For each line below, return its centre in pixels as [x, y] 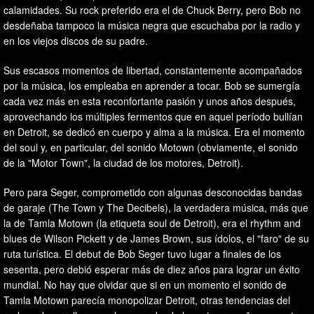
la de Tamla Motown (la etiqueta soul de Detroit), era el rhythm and [152, 223]
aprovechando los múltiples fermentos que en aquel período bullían [153, 116]
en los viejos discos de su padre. [76, 40]
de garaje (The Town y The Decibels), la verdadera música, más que [156, 207]
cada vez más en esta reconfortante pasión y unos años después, [150, 101]
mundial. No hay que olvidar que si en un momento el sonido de [145, 284]
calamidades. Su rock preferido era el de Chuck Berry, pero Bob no [152, 9]
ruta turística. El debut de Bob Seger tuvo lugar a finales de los [142, 253]
